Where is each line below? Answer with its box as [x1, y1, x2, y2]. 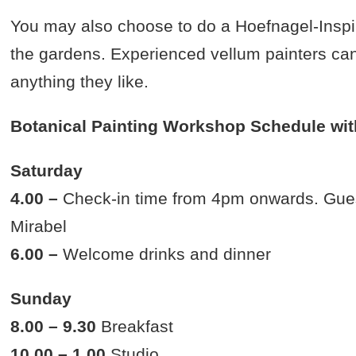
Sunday [10, 289, 72, 308]
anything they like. [10, 72, 149, 91]
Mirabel [10, 217, 68, 236]
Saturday [10, 161, 83, 180]
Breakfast [96, 317, 174, 336]
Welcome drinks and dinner [58, 245, 272, 264]
